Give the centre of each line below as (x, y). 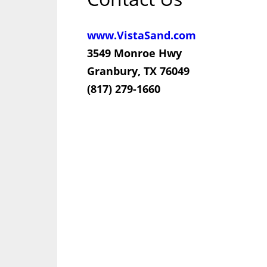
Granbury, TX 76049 (138, 71)
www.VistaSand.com (141, 35)
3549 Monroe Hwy (134, 53)
